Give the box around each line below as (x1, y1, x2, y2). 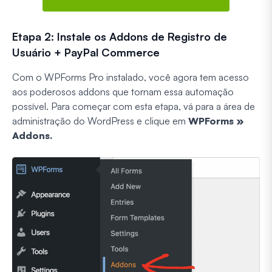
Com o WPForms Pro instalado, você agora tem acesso (12, 70, 249, 83)
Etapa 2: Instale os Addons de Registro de (12, 29, 227, 43)
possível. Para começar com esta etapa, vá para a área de (12, 100, 255, 112)
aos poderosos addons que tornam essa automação (12, 85, 234, 98)
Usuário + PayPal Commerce (12, 45, 160, 59)
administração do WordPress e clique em (12, 114, 188, 127)
